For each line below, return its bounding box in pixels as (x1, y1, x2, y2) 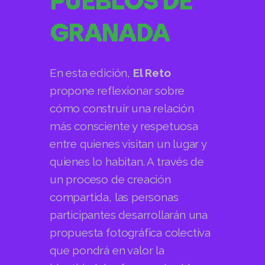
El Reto (132, 66, 171, 79)
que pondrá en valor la (50, 243, 164, 257)
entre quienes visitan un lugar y (50, 137, 206, 150)
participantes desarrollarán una (50, 208, 208, 221)
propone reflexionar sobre (50, 83, 185, 97)
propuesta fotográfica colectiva (50, 225, 211, 239)
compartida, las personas (50, 190, 179, 203)
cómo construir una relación (50, 101, 194, 115)
